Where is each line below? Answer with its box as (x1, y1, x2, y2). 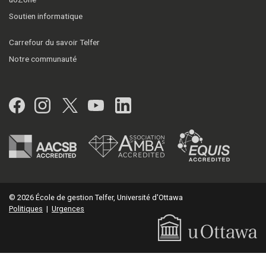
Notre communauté (9, 53, 77, 64)
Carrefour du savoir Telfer (9, 37, 100, 47)
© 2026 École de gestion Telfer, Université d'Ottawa (9, 192, 183, 202)
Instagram (50, 94, 122, 114)
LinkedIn (130, 94, 190, 114)
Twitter (77, 94, 127, 114)
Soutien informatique (9, 11, 83, 21)
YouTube (103, 94, 165, 114)
